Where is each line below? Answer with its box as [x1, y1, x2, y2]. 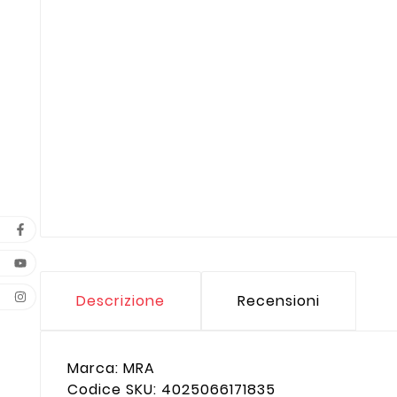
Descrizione [76, 291, 165, 312]
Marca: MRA [67, 358, 155, 379]
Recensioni [237, 291, 320, 312]
